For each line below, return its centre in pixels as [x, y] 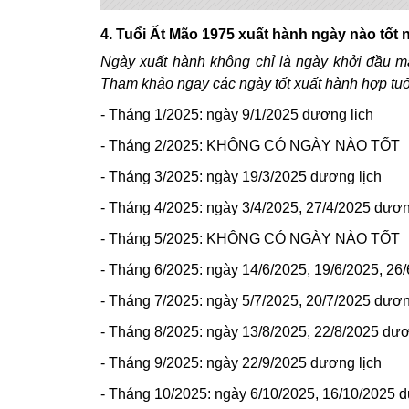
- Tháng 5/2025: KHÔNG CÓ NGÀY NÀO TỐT [250, 239]
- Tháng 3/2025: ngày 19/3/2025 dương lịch [241, 177]
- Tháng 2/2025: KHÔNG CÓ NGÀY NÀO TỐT [250, 146]
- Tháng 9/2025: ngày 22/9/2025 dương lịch [241, 363]
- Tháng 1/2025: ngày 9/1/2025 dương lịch [237, 115]
